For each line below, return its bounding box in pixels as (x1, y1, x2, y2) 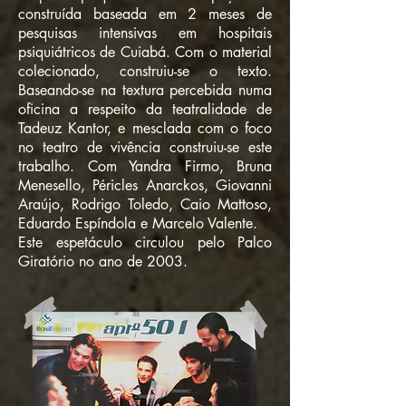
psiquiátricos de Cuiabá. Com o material (18, 43, 272, 62)
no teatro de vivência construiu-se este (18, 138, 272, 157)
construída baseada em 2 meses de (18, 5, 272, 24)
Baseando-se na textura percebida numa (18, 81, 272, 100)
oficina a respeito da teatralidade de (18, 100, 272, 119)
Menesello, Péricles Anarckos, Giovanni (18, 176, 272, 195)
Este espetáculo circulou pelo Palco (18, 233, 272, 252)
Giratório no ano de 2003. (18, 252, 188, 271)
